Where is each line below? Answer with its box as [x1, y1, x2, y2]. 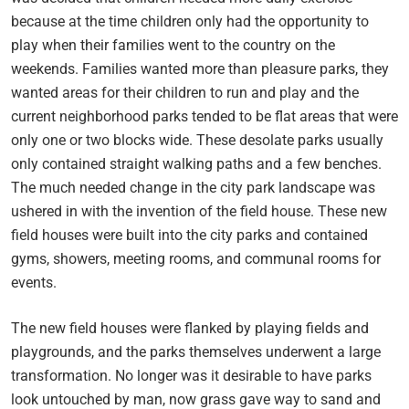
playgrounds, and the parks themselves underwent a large [11, 342, 381, 361]
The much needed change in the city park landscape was [11, 178, 375, 196]
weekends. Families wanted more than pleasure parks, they [11, 59, 389, 78]
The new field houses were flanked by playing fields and [11, 319, 369, 337]
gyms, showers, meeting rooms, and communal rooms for [11, 249, 381, 267]
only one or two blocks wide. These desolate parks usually [11, 131, 383, 149]
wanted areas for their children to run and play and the [11, 83, 359, 101]
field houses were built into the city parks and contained [11, 225, 368, 244]
